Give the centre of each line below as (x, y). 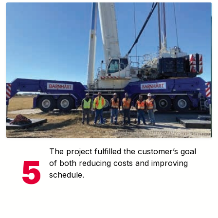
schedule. (67, 175)
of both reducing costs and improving (118, 163)
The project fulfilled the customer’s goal (123, 152)
